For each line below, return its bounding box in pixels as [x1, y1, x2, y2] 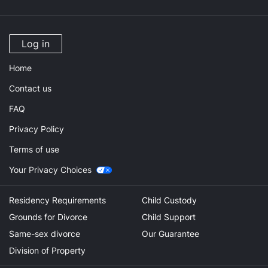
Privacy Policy [9, 124, 64, 134]
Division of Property [9, 245, 86, 255]
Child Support [141, 212, 196, 222]
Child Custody [141, 195, 197, 205]
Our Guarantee [141, 229, 199, 239]
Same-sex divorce [9, 229, 80, 239]
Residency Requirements [9, 195, 106, 205]
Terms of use [9, 144, 59, 154]
